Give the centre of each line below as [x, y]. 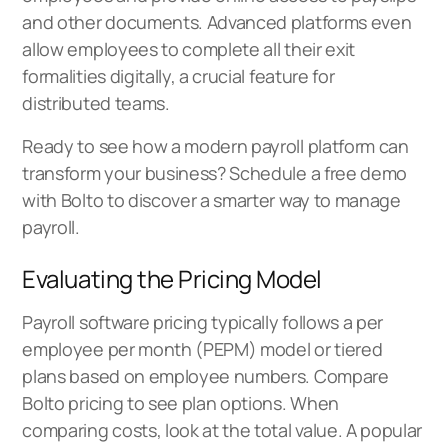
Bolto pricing [73, 402]
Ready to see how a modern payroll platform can [215, 145]
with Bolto [63, 199]
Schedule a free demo [318, 172]
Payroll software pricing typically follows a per [203, 321]
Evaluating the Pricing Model [172, 278]
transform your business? [126, 172]
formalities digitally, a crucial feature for [178, 75]
